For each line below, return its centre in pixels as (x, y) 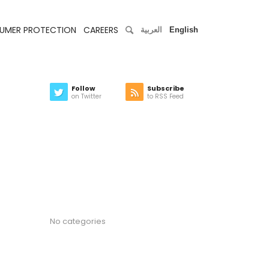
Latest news (88, 150)
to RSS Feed (166, 96)
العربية (151, 30)
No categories (77, 221)
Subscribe (166, 88)
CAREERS (101, 30)
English (184, 30)
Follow (83, 88)
